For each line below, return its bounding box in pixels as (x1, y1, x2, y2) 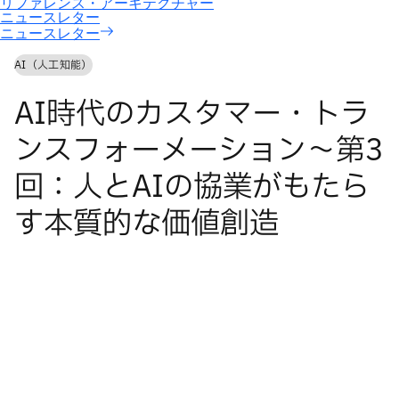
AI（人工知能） (14, 56, 93, 73)
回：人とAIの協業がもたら (14, 166, 370, 210)
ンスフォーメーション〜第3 (14, 129, 384, 174)
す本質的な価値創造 (14, 202, 279, 247)
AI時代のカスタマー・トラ (14, 93, 370, 137)
